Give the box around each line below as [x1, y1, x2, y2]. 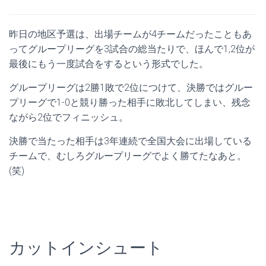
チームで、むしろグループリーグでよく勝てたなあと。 [9, 150, 246, 162]
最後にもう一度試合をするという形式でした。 [9, 58, 208, 70]
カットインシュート [9, 238, 163, 258]
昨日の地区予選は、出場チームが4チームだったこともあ [9, 28, 252, 40]
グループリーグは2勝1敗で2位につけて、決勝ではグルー [9, 82, 253, 94]
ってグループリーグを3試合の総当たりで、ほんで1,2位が [9, 43, 255, 55]
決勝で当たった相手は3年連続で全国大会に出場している [9, 135, 252, 147]
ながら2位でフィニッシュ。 [9, 112, 128, 123]
